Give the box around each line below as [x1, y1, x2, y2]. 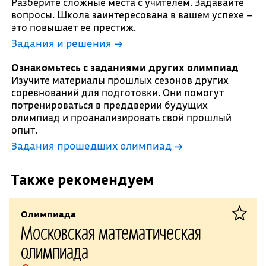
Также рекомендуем [10, 170, 154, 189]
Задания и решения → [11, 36, 123, 50]
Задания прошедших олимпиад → [11, 139, 183, 153]
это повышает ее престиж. [11, 21, 136, 33]
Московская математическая [20, 221, 201, 243]
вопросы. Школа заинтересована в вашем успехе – [11, 8, 252, 21]
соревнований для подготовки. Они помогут [11, 86, 224, 99]
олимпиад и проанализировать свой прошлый [11, 111, 232, 123]
